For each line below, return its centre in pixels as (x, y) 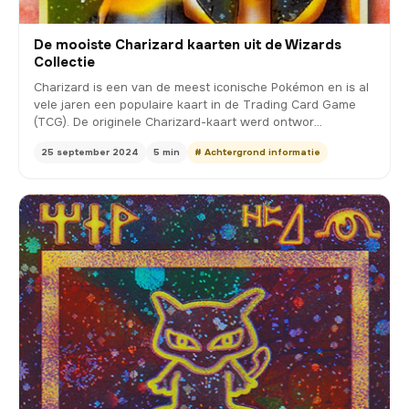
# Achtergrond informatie (257, 152)
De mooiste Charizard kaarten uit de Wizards (188, 45)
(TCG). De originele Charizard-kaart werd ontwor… (178, 122)
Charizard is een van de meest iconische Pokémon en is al (201, 88)
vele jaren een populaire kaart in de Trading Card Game (195, 105)
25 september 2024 (90, 152)
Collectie (64, 63)
